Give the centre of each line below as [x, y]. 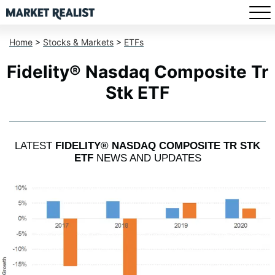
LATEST [35, 146]
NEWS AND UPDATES [147, 158]
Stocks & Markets [78, 42]
